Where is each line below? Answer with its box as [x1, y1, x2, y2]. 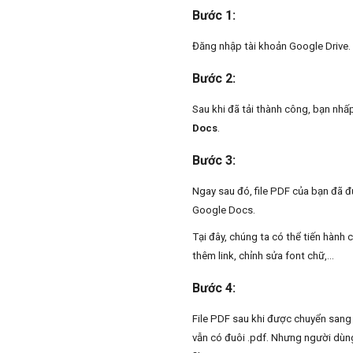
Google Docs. [192, 204, 255, 217]
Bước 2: [192, 71, 236, 87]
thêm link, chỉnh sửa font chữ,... [192, 250, 334, 262]
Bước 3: [192, 153, 236, 169]
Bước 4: [192, 281, 236, 296]
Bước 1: [192, 8, 236, 24]
